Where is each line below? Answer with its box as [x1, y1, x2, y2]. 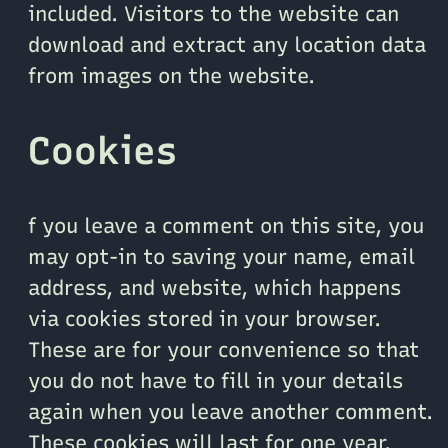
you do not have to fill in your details [28, 368, 403, 394]
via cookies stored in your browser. [28, 306, 381, 332]
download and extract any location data [28, 31, 426, 57]
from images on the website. [28, 62, 315, 88]
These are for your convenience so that [28, 337, 419, 363]
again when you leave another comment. [28, 399, 433, 425]
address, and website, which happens [28, 275, 401, 301]
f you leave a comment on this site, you [28, 213, 424, 239]
